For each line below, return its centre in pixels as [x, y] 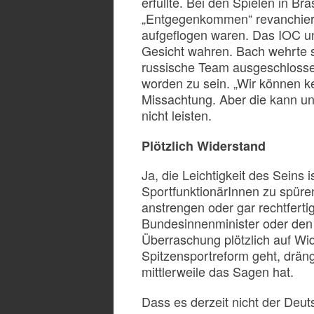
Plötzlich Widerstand [204, 145]
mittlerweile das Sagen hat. [218, 271]
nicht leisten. [177, 115]
